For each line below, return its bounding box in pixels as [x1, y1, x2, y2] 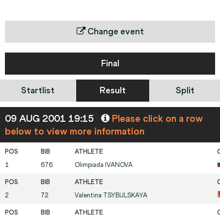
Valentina [75, 192, 103, 199]
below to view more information [5, 125, 144, 137]
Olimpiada [75, 161, 105, 169]
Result [100, 85, 126, 96]
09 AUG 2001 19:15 [5, 112, 96, 125]
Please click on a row [110, 112, 203, 125]
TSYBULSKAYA [103, 192, 147, 199]
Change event [85, 26, 144, 37]
